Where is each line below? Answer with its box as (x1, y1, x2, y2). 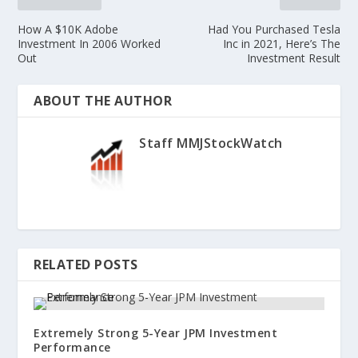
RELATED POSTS (34, 256, 138, 274)
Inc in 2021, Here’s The (222, 36, 340, 52)
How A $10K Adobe (18, 22, 119, 38)
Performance (34, 340, 111, 356)
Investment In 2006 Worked (18, 36, 161, 52)
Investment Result (246, 50, 340, 66)
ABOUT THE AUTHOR (34, 92, 173, 110)
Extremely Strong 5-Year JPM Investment (34, 325, 278, 341)
